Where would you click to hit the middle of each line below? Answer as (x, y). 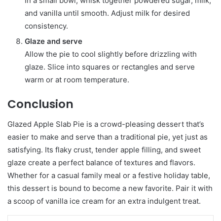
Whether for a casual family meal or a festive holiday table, (109, 175)
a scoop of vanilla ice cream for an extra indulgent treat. (104, 201)
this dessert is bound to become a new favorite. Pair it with (110, 188)
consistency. (46, 26)
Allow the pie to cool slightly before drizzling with (111, 54)
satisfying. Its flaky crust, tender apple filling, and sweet (104, 149)
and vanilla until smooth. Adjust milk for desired (107, 13)
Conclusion (40, 104)
